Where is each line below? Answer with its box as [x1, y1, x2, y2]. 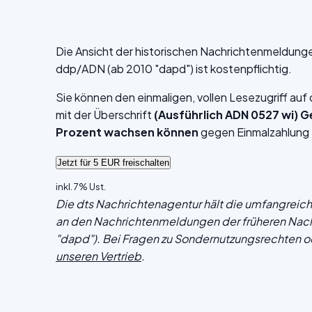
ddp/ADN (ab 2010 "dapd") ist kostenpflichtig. [56, 61, 292, 76]
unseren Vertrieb [56, 249, 141, 263]
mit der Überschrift [56, 107, 154, 122]
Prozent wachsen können [56, 125, 201, 139]
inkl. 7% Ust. [56, 181, 106, 192]
